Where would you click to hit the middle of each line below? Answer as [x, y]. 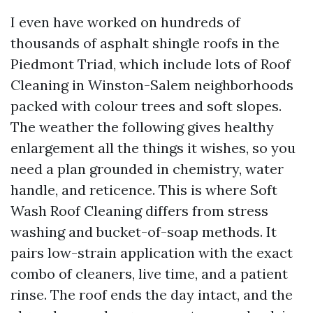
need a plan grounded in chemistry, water [147, 169]
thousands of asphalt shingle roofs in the [145, 43]
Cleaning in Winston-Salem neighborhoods [152, 85]
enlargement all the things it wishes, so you [153, 148]
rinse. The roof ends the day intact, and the [152, 294]
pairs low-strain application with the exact [152, 253]
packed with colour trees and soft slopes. [146, 106]
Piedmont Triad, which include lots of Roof [151, 64]
